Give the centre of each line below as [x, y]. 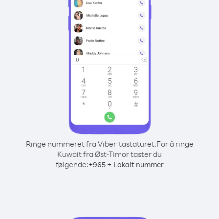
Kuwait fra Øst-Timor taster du [109, 154]
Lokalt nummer [138, 164]
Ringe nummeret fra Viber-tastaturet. [91, 144]
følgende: [72, 164]
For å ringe [175, 144]
